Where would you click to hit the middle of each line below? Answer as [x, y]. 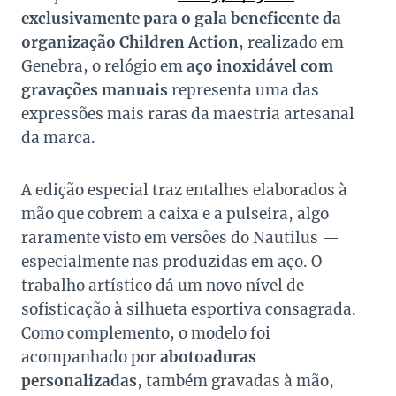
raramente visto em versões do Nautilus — [180, 238]
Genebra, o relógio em [104, 67]
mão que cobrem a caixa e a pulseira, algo [175, 214]
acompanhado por [91, 358]
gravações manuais [95, 91]
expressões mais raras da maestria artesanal [188, 114]
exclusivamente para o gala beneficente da [181, 19]
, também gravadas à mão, [236, 381]
